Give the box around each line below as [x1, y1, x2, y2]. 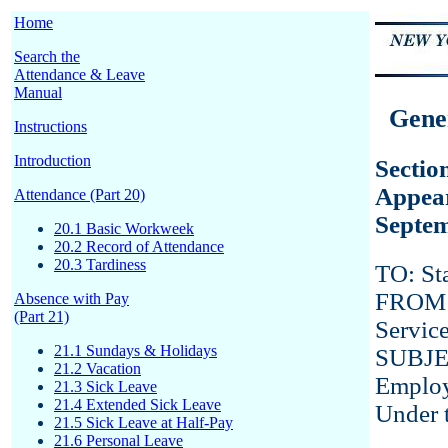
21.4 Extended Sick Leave [54, 396, 221, 413]
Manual [14, 84, 62, 101]
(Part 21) [14, 308, 69, 325]
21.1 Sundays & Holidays [54, 342, 217, 359]
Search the [14, 48, 80, 65]
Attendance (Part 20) [14, 186, 145, 203]
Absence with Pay [14, 290, 129, 307]
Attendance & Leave [14, 66, 145, 83]
